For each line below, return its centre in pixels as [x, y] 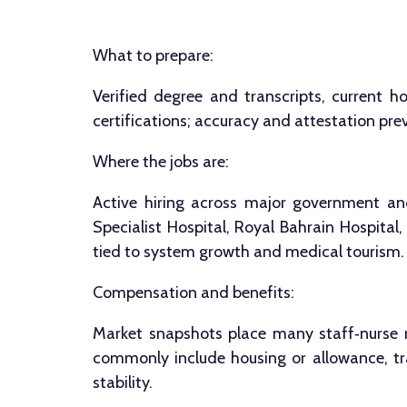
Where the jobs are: [161, 162]
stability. [123, 382]
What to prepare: [153, 55]
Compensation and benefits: [194, 293]
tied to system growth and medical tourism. [248, 252]
